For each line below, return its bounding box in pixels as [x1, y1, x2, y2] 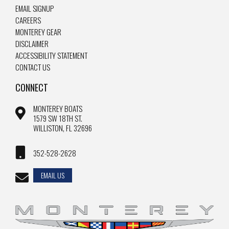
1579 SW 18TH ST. [33, 112, 82, 124]
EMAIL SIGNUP [15, 3, 54, 14]
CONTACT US [15, 61, 50, 73]
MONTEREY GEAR [15, 26, 61, 38]
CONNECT [15, 81, 48, 95]
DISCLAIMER [15, 38, 49, 50]
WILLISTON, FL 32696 [33, 122, 92, 134]
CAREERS [15, 14, 41, 26]
